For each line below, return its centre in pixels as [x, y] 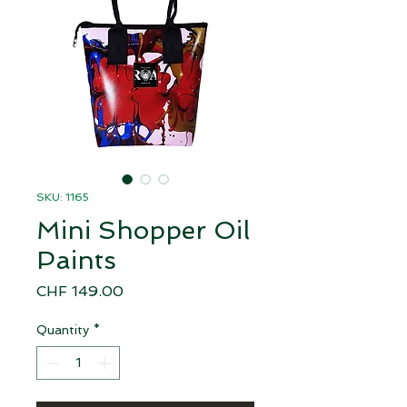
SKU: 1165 [63, 197]
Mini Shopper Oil [143, 230]
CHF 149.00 [80, 291]
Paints [76, 260]
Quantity [63, 329]
